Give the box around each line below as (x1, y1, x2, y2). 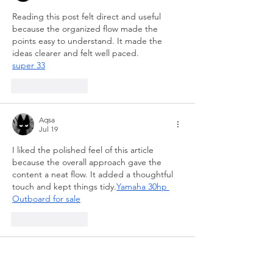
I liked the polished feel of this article (12, 144, 156, 155)
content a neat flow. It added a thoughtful (12, 168, 175, 180)
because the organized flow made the (12, 23, 160, 34)
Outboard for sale (12, 193, 80, 204)
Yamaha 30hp (116, 180, 169, 192)
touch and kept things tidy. (12, 180, 116, 192)
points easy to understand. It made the (12, 35, 165, 46)
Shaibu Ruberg (39, 248, 87, 258)
